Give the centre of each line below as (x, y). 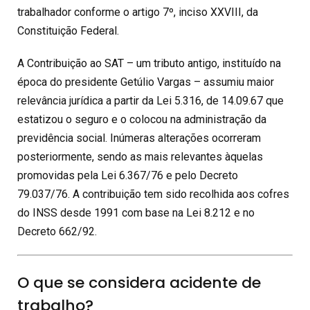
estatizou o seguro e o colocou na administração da (142, 119)
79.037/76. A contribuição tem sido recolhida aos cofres (153, 194)
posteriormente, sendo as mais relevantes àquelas (140, 157)
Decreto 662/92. (57, 231)
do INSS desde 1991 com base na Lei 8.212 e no (136, 213)
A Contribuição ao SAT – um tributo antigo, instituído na (149, 63)
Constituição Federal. (68, 31)
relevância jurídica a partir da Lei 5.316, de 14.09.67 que (151, 101)
